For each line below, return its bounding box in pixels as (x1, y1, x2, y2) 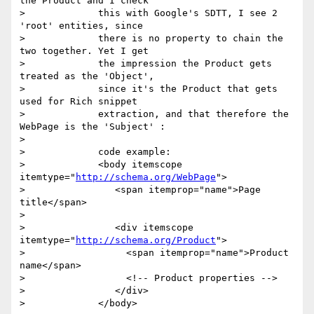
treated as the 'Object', (20, 71, 154, 82)
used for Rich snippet (20, 96, 137, 107)
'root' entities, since (20, 20, 143, 32)
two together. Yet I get (20, 46, 149, 57)
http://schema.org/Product (76, 235, 216, 246)
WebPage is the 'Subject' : (20, 121, 165, 132)
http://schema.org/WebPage (76, 172, 216, 183)
